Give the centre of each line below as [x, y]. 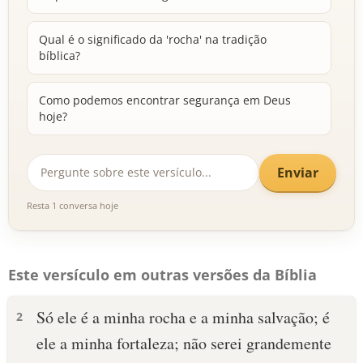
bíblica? [60, 56]
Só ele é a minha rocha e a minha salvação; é [183, 317]
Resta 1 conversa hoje [73, 205]
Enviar [298, 172]
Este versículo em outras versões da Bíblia [162, 275]
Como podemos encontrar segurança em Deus [165, 100]
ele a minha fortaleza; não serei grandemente [184, 343]
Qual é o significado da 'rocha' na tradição [153, 39]
